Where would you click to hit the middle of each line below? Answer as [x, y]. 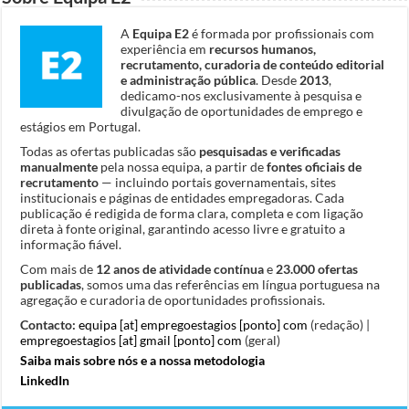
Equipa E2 [161, 33]
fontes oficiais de [315, 166]
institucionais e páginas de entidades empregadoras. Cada [183, 197]
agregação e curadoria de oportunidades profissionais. [173, 299]
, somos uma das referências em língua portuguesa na [231, 284]
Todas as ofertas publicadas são [110, 151]
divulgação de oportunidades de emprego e [242, 110]
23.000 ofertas [317, 268]
